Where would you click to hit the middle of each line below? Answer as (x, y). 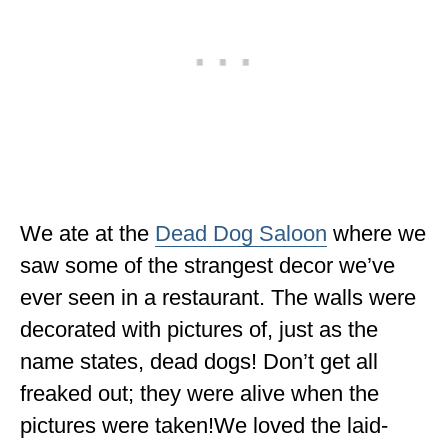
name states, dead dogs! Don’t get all (199, 362)
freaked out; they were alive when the (199, 394)
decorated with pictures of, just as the (199, 330)
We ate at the (87, 234)
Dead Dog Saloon (241, 234)
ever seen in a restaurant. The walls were (218, 298)
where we (376, 234)
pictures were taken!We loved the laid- (204, 426)
